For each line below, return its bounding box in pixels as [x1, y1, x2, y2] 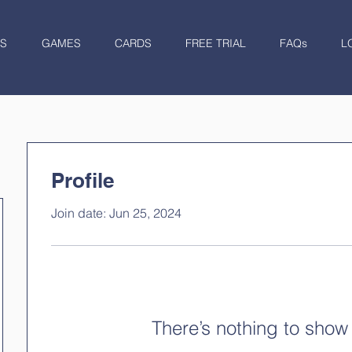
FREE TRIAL [185, 36, 246, 50]
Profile [51, 167, 114, 192]
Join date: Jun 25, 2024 [51, 204, 181, 221]
